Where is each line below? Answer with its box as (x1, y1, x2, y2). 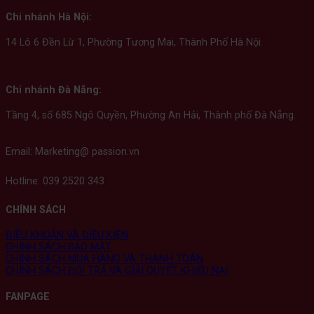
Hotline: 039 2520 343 (6, 175, 104, 188)
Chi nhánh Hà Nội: (6, 11, 92, 23)
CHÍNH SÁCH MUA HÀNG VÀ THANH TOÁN (6, 253, 203, 266)
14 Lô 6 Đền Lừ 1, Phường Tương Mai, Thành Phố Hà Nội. (6, 36, 263, 49)
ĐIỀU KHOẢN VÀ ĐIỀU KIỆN (6, 229, 128, 242)
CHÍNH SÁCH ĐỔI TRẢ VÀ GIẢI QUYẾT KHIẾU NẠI (6, 265, 228, 278)
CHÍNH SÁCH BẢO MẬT (6, 241, 111, 254)
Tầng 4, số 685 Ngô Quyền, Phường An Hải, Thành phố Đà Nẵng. (6, 109, 296, 121)
